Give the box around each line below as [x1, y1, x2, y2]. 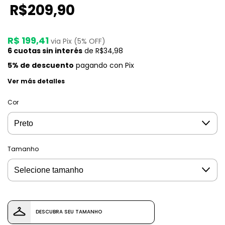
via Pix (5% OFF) [51, 36, 105, 46]
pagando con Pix [74, 60, 134, 70]
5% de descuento [8, 60, 74, 70]
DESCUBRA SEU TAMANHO [36, 208, 102, 216]
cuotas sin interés [12, 45, 82, 56]
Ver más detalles [8, 76, 65, 85]
